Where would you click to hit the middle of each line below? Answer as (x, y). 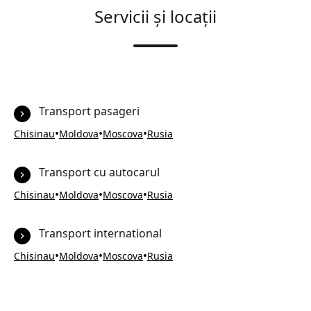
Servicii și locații (155, 16)
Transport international (100, 233)
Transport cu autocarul (99, 172)
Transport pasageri (89, 111)
